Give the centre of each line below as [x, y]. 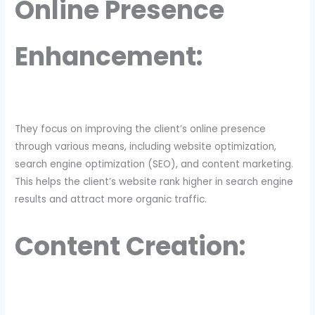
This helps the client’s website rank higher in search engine [154, 182]
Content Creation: [130, 247]
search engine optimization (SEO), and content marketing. [154, 165]
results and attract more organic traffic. [111, 200]
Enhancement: [109, 56]
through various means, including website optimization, [146, 147]
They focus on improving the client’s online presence [141, 129]
